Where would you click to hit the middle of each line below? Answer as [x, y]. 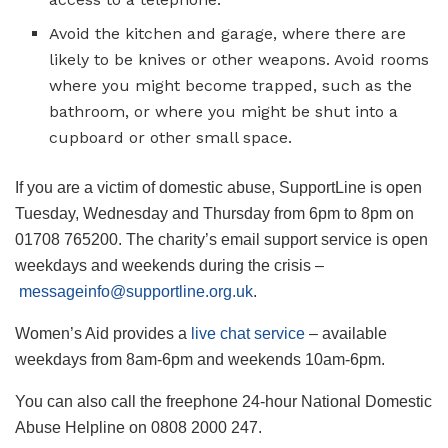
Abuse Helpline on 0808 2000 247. [138, 427]
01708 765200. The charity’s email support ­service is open [221, 239]
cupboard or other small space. [171, 137]
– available [346, 333]
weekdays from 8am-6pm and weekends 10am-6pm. [200, 359]
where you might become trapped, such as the [231, 85]
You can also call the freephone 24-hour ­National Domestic [223, 401]
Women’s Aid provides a [103, 333]
